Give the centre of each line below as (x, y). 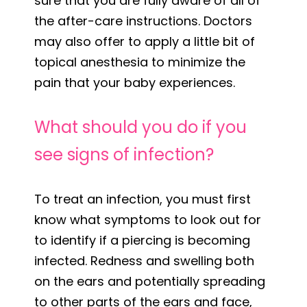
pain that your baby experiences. (135, 82)
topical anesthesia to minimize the (140, 62)
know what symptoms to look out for (148, 219)
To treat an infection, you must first (143, 199)
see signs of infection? (124, 154)
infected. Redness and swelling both (144, 260)
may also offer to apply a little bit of (145, 41)
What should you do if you (140, 127)
